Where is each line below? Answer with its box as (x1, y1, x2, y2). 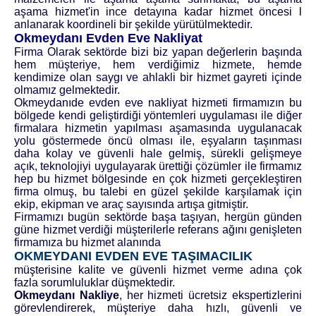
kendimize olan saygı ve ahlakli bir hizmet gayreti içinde (14, 71, 302, 84)
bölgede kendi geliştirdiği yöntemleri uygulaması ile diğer (14, 109, 302, 122)
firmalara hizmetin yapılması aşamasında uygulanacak (14, 122, 302, 135)
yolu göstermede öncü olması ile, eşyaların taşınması (14, 135, 302, 147)
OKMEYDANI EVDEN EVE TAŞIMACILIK (14, 249, 253, 264)
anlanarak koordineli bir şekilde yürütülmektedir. (14, 18, 253, 31)
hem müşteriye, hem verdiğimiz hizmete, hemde (14, 59, 302, 71)
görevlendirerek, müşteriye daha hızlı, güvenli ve (14, 302, 302, 315)
